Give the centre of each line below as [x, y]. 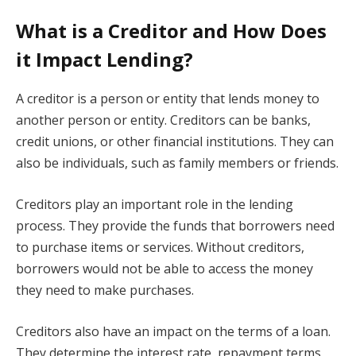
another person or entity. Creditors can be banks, [163, 120]
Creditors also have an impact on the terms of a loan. [173, 331]
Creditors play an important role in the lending [155, 205]
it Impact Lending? [104, 60]
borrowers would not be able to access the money [164, 269]
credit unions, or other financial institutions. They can [175, 142]
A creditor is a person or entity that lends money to [168, 99]
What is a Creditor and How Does [171, 31]
